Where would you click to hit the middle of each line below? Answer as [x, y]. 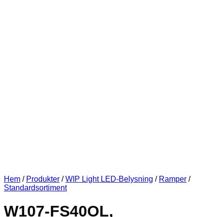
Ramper [173, 179]
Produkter [43, 179]
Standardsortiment [35, 188]
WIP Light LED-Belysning [109, 179]
